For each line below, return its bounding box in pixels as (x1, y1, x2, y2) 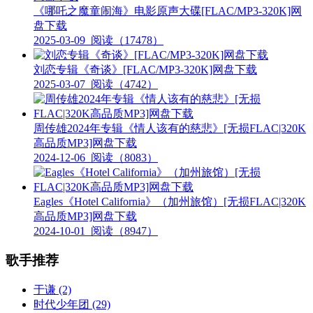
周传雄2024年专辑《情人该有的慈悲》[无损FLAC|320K (34, 122, 306, 134)
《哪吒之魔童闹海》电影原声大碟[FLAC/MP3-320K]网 (34, 4, 302, 17)
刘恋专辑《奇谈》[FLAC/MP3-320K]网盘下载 (34, 63, 257, 75)
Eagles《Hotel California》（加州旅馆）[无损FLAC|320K (34, 195, 306, 208)
